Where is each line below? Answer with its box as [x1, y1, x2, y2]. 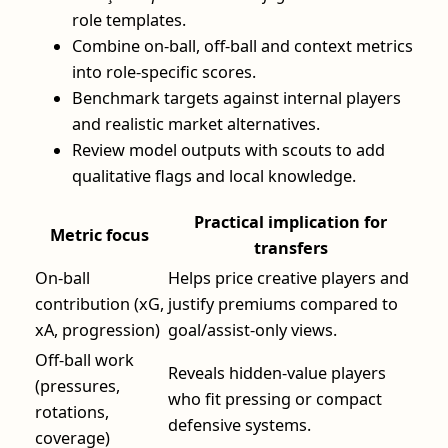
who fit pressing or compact [168, 387, 382, 410]
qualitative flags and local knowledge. [72, 165, 356, 188]
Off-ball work [35, 348, 134, 371]
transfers [253, 236, 328, 259]
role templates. [72, 9, 186, 32]
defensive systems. [168, 413, 311, 436]
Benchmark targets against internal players [72, 87, 401, 110]
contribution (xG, [35, 292, 164, 315]
